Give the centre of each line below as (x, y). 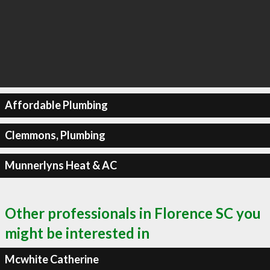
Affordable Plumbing (56, 105)
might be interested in (77, 233)
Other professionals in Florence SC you (133, 213)
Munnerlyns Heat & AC (61, 165)
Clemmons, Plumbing (55, 135)
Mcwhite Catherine (52, 259)
